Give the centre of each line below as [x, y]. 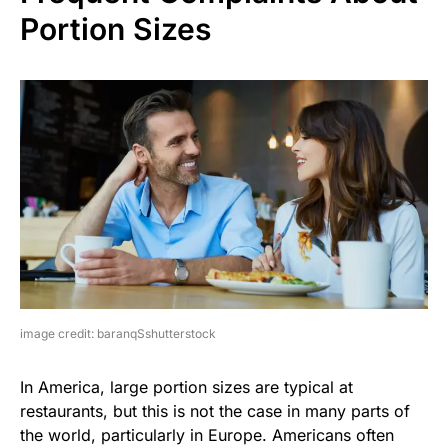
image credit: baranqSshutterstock [118, 334]
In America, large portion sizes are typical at [186, 387]
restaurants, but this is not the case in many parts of [215, 411]
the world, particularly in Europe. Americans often [207, 435]
